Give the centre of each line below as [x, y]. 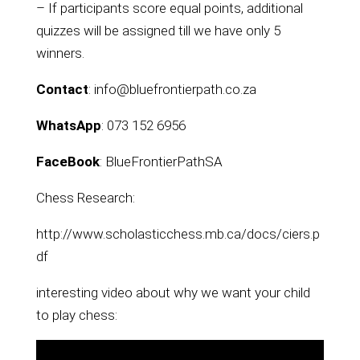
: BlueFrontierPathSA [161, 161]
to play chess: [76, 315]
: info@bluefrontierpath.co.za [172, 89]
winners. [60, 53]
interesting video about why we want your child [173, 292]
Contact [62, 89]
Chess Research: [85, 197]
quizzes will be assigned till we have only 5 [158, 30]
